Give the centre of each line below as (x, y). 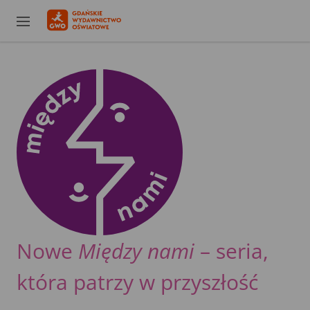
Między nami (136, 251)
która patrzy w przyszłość (140, 282)
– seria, (231, 251)
